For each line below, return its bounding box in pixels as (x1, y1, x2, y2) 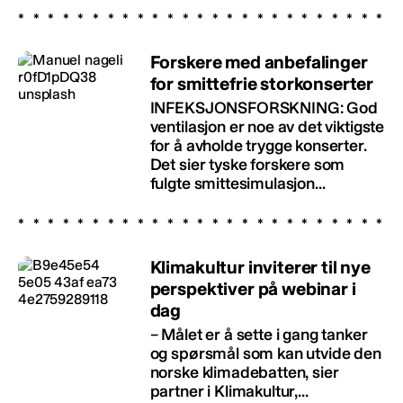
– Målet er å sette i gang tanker (149, 325, 368, 345)
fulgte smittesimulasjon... (149, 174, 326, 194)
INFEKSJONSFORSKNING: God (149, 98, 378, 119)
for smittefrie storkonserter (149, 73, 374, 95)
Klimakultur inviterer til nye (149, 256, 372, 279)
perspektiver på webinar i (149, 278, 356, 300)
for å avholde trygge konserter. (149, 136, 367, 157)
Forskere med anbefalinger (149, 51, 368, 74)
